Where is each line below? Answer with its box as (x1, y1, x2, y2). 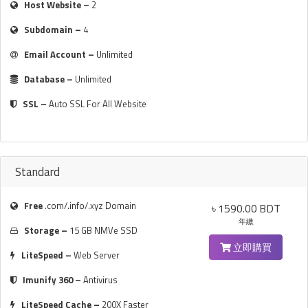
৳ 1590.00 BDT (211, 200, 280, 217)
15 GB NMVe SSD (69, 223, 137, 237)
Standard (15, 163, 60, 181)
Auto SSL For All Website (49, 97, 146, 111)
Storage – (24, 223, 69, 237)
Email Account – (24, 47, 96, 61)
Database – (24, 72, 75, 86)
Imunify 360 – (23, 273, 83, 287)
